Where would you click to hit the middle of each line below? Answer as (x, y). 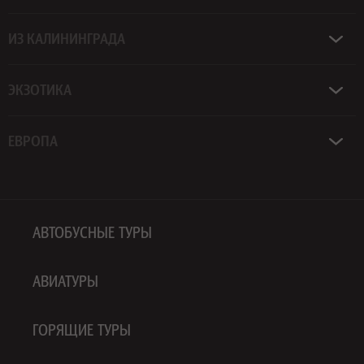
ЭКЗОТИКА (40, 89)
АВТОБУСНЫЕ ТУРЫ (92, 232)
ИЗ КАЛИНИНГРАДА (67, 38)
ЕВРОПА (33, 141)
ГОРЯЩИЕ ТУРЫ (82, 329)
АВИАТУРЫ (65, 281)
